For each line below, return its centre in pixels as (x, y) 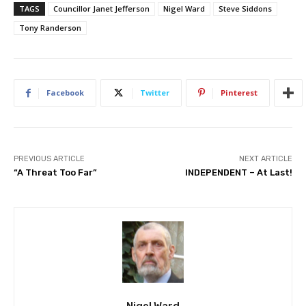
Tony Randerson (50, 28)
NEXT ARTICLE (265, 159)
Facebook (65, 93)
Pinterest (239, 93)
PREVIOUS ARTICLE (49, 159)
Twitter (155, 93)
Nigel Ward (184, 9)
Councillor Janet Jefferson (101, 9)
